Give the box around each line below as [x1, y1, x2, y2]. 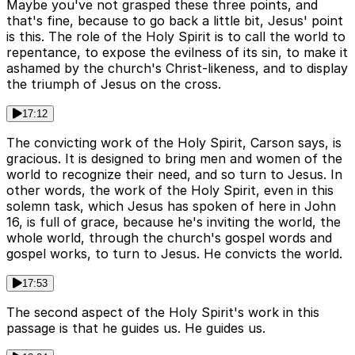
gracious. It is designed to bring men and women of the [6, 151, 342, 167]
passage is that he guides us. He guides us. [6, 320, 265, 337]
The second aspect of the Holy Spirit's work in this [6, 304, 319, 321]
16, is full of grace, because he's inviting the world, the [6, 214, 341, 231]
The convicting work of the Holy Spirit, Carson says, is [6, 135, 342, 151]
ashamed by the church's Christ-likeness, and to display [6, 60, 348, 77]
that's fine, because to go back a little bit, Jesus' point [6, 13, 343, 29]
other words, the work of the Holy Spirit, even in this [6, 182, 334, 199]
